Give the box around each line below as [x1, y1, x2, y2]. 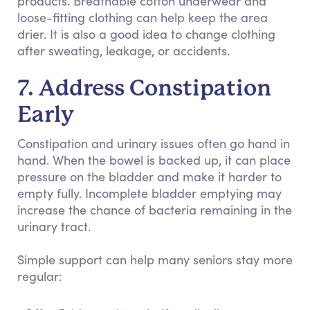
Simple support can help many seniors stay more [17, 251, 293, 268]
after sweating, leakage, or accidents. [17, 42, 230, 59]
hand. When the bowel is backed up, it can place [17, 152, 291, 168]
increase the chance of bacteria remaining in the [17, 201, 292, 218]
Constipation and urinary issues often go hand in [17, 135, 290, 152]
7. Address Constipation [17, 75, 271, 101]
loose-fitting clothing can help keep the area [17, 9, 268, 26]
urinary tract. [17, 218, 91, 235]
